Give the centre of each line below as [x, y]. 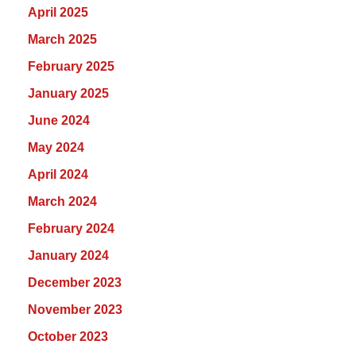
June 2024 [59, 120]
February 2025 [71, 66]
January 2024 [68, 255]
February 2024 [71, 228]
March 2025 [62, 39]
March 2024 [62, 201]
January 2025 [68, 93]
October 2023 [68, 336]
